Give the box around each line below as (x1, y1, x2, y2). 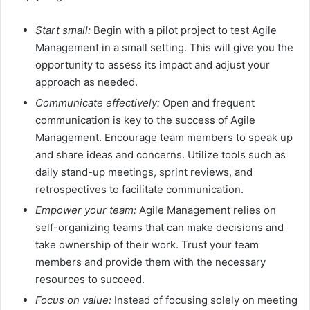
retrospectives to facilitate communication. (35, 182, 244, 196)
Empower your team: (35, 203, 136, 217)
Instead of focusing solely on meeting (111, 293, 298, 307)
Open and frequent (160, 95, 255, 109)
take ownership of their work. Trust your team (35, 237, 259, 251)
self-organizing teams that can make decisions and (35, 220, 284, 234)
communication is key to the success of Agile (35, 113, 255, 127)
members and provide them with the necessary (35, 255, 266, 268)
